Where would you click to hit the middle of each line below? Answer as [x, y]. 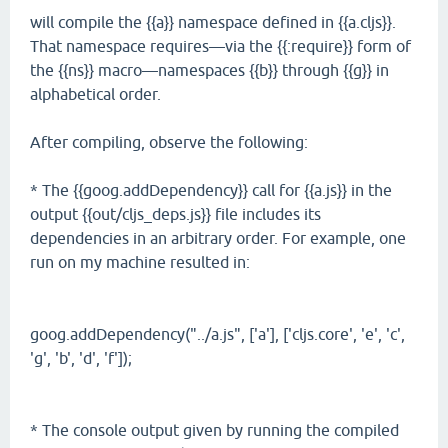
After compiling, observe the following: [169, 142]
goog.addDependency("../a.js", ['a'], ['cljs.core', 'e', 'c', [217, 334]
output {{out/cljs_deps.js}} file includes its [175, 214]
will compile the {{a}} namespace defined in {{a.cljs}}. [213, 22]
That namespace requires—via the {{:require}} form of [220, 46]
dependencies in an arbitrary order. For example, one [218, 238]
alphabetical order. [95, 94]
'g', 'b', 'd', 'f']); [81, 358]
